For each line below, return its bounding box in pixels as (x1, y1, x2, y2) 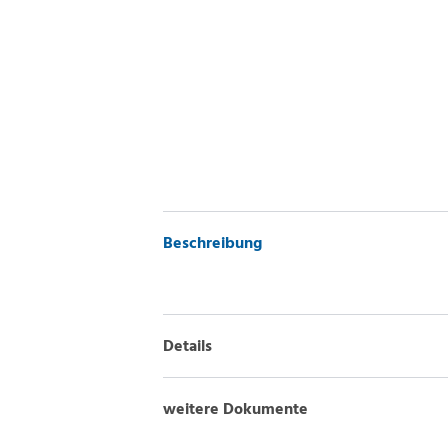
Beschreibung (163, 230, 263, 255)
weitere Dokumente (163, 396, 309, 421)
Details (163, 333, 213, 358)
